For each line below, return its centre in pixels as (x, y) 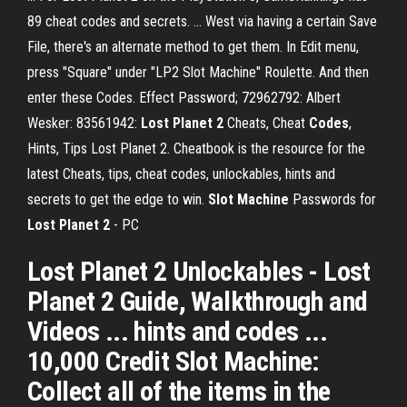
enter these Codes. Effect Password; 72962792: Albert (184, 98)
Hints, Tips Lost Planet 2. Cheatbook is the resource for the (196, 149)
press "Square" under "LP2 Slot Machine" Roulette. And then (198, 72)
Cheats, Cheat (266, 123)
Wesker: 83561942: (84, 123)
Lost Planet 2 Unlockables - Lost (199, 271)
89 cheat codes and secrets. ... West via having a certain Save (202, 21)
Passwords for (333, 199)
